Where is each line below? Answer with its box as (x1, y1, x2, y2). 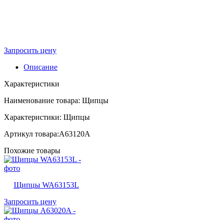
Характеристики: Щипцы (4, 112, 90, 121)
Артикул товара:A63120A (4, 129, 90, 138)
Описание (24, 62, 57, 71)
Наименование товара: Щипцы (4, 96, 109, 105)
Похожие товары (4, 146, 60, 155)
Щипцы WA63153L (13, 180, 79, 189)
